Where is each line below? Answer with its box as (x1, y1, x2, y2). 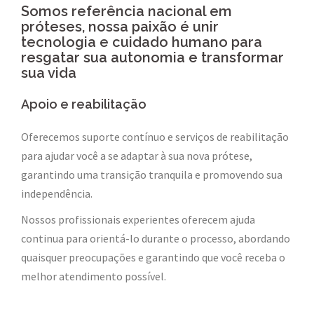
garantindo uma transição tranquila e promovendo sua (21, 168, 282, 182)
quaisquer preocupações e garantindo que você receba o (21, 250, 285, 265)
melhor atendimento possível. (21, 269, 166, 284)
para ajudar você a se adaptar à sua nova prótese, (21, 149, 252, 163)
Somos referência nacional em (21, 3, 232, 20)
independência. (21, 186, 93, 201)
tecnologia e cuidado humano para (21, 34, 262, 51)
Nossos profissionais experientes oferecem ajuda (21, 212, 255, 227)
